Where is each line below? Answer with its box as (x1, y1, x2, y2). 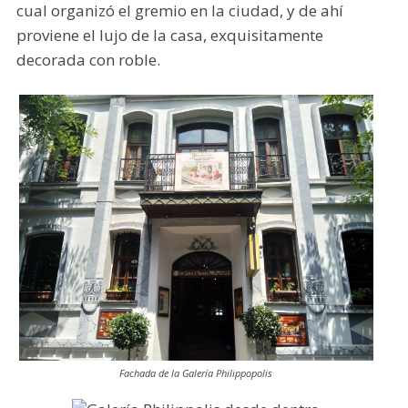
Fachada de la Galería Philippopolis (119, 366, 273, 381)
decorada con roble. (15, 48, 160, 70)
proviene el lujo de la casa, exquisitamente (15, 24, 323, 46)
